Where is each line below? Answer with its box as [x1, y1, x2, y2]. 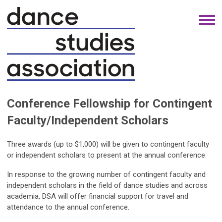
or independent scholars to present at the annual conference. [7, 151, 207, 160]
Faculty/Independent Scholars [7, 113, 168, 127]
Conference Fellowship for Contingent [7, 97, 212, 111]
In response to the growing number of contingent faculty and [7, 170, 206, 179]
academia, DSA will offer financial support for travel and [7, 192, 188, 201]
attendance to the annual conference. [7, 203, 129, 212]
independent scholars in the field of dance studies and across [7, 181, 208, 190]
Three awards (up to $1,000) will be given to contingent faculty [7, 140, 209, 149]
